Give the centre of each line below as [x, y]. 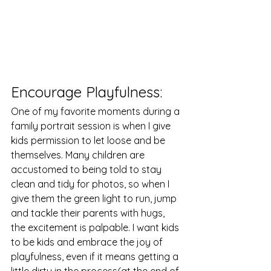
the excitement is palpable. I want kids [96, 227]
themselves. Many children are [79, 155]
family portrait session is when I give [92, 126]
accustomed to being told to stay [87, 169]
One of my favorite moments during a [96, 111]
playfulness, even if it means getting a [96, 256]
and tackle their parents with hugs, [89, 213]
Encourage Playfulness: [89, 92]
